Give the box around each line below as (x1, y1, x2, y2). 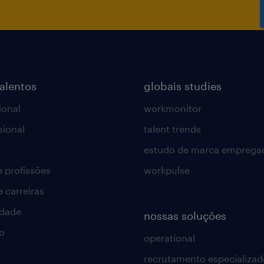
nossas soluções (143, 209, 226, 222)
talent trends (143, 123, 201, 134)
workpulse (143, 164, 190, 176)
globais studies (143, 79, 222, 93)
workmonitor (143, 102, 202, 114)
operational (143, 232, 195, 243)
